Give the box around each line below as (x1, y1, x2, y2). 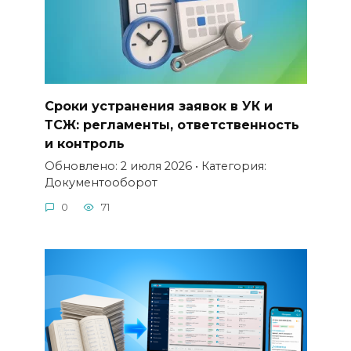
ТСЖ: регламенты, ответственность (44, 117, 299, 132)
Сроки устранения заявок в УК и (44, 98, 273, 114)
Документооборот (44, 175, 157, 190)
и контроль (44, 136, 125, 151)
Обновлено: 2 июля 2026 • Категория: (44, 158, 266, 173)
